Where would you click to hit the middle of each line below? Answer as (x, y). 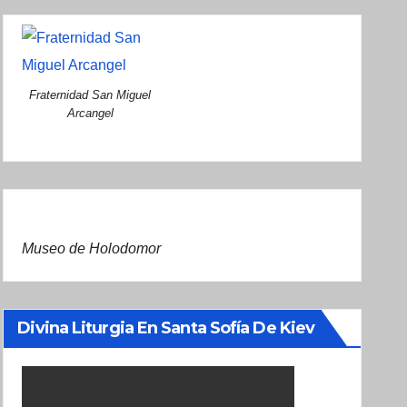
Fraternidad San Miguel (90, 94)
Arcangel (90, 113)
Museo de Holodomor (92, 248)
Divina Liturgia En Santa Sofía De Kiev (166, 328)
